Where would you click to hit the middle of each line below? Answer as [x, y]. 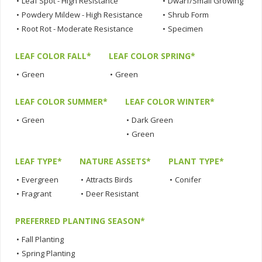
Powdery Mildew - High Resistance [82, 15]
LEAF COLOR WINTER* [170, 102]
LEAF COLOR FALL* [53, 56]
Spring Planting [48, 254]
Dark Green [152, 120]
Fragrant [37, 194]
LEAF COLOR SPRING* [152, 56]
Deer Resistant [112, 194]
